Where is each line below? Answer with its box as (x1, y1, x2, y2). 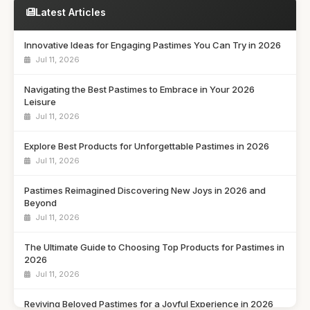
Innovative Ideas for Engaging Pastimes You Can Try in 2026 (24, 39, 281, 51)
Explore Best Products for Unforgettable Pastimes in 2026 (24, 140, 269, 152)
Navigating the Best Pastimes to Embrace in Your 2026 (24, 83, 255, 95)
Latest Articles (35, 6, 106, 18)
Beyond (24, 197, 57, 208)
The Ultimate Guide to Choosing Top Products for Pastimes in (24, 241, 284, 253)
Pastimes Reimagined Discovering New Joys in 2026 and (24, 184, 266, 196)
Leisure (24, 95, 56, 107)
